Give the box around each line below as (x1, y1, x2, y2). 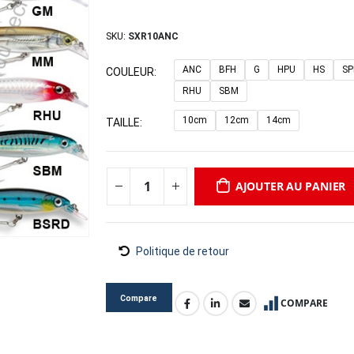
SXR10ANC (128, 31, 179, 43)
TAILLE (106, 115, 140, 129)
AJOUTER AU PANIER (235, 178, 346, 194)
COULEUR (106, 65, 154, 78)
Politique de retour (136, 244, 229, 258)
